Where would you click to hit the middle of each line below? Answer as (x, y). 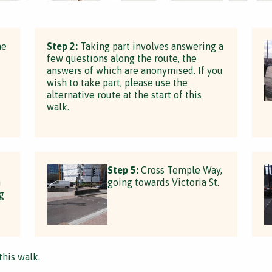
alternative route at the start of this (124, 95)
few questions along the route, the (122, 58)
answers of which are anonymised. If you (135, 70)
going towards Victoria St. (164, 182)
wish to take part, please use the (117, 83)
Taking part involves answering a (151, 46)
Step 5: (123, 170)
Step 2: (63, 46)
